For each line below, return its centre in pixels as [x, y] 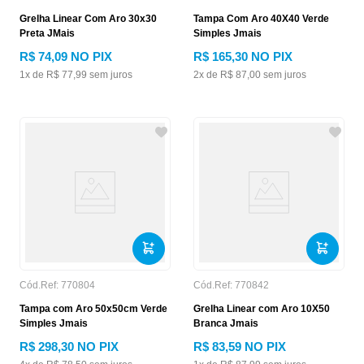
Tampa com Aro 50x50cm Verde [93, 309]
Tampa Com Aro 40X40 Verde [261, 19]
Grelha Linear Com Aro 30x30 [88, 19]
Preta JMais [47, 33]
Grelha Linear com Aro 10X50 [262, 309]
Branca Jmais [226, 323]
